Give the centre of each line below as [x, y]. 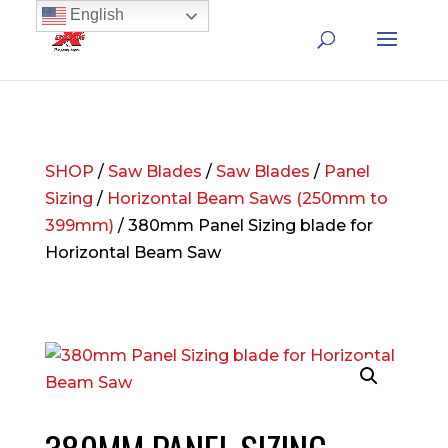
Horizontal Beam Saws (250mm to [247, 198]
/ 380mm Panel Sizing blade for [243, 225]
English [94, 15]
